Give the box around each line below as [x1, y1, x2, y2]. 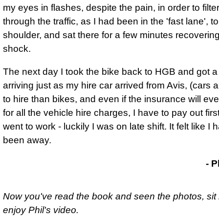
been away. [3, 135, 51, 146]
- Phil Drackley [139, 158, 206, 169]
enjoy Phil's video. [3, 204, 79, 215]
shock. [3, 44, 31, 54]
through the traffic [3, 16, 76, 27]
